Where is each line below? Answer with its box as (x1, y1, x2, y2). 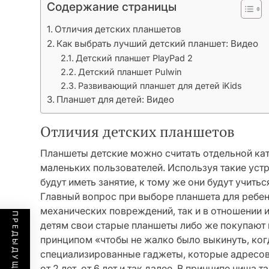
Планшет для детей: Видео (56, 94, 175, 105)
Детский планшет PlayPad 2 (75, 53, 193, 63)
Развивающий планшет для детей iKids (77, 80, 242, 91)
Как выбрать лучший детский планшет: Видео (56, 38, 259, 49)
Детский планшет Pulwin (77, 67, 182, 77)
